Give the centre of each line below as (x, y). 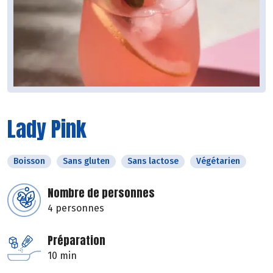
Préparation (76, 241)
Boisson (29, 161)
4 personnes (76, 208)
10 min (62, 256)
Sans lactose (153, 161)
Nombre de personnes (101, 193)
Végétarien (218, 161)
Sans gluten (86, 161)
